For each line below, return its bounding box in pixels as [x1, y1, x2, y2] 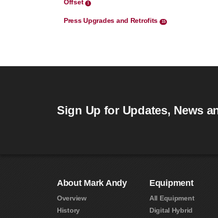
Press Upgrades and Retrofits [64, 17, 160, 24]
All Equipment [149, 194, 195, 202]
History [57, 206, 80, 214]
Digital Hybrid [149, 206, 193, 214]
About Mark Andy [57, 178, 127, 188]
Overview [57, 194, 87, 202]
